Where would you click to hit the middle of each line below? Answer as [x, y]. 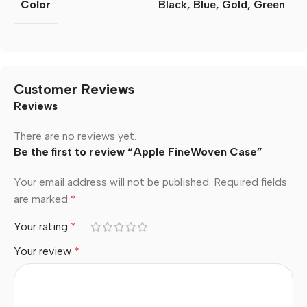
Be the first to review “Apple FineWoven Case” [138, 151]
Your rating [42, 226]
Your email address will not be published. [112, 182]
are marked [42, 199]
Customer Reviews [74, 89]
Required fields [250, 182]
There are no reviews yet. [75, 136]
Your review [44, 251]
